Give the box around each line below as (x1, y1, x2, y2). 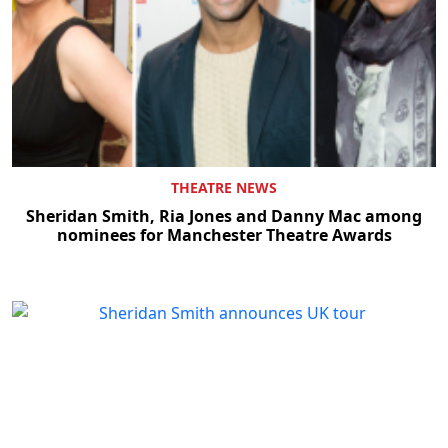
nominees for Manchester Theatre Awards (56, 223, 392, 246)
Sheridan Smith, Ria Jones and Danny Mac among (26, 204, 422, 227)
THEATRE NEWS (171, 177, 277, 197)
